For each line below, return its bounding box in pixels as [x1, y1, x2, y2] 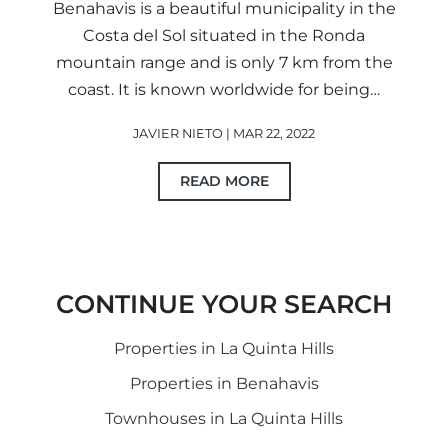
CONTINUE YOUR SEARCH [56, 288, 392, 319]
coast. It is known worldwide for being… [68, 79, 380, 99]
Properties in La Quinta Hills [114, 338, 334, 358]
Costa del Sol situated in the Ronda [83, 25, 365, 45]
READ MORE [179, 171, 269, 190]
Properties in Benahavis [129, 373, 319, 393]
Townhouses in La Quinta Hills [105, 408, 343, 428]
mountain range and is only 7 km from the [55, 52, 393, 72]
